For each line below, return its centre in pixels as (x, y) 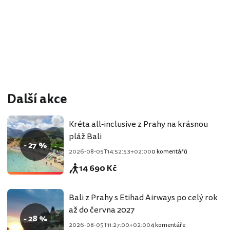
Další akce (37, 100)
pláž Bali (85, 136)
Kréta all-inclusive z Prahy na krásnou (138, 124)
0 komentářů (169, 151)
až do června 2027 (102, 210)
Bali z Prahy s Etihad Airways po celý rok (143, 197)
